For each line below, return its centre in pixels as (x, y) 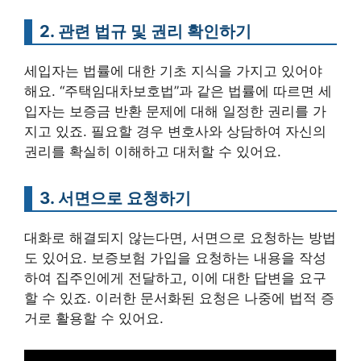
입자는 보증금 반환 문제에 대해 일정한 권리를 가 (175, 112)
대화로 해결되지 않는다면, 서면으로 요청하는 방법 (180, 238)
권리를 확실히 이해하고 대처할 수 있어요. (153, 152)
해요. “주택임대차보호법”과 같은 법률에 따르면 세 (178, 91)
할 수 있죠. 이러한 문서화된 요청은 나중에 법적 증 (179, 299)
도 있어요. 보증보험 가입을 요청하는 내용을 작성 (175, 258)
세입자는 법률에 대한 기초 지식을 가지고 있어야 (173, 71)
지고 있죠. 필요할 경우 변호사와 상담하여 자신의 (175, 132)
